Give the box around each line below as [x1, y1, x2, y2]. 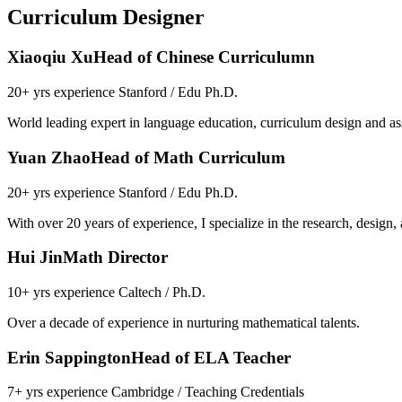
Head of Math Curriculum [91, 147, 285, 167]
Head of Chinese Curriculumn [93, 48, 315, 67]
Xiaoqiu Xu [7, 48, 93, 67]
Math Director [63, 248, 168, 267]
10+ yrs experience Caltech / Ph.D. [7, 284, 205, 300]
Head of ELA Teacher [131, 347, 291, 367]
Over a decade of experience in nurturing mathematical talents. [7, 314, 360, 330]
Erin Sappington [7, 347, 131, 367]
